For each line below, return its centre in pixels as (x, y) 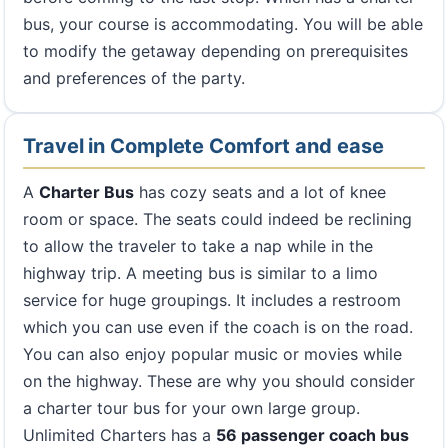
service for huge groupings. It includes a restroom (212, 299)
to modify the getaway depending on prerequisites (215, 50)
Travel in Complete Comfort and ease (203, 145)
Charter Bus (86, 191)
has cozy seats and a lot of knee (260, 191)
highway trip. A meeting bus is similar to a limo (200, 272)
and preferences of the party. (134, 77)
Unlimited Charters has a (119, 434)
